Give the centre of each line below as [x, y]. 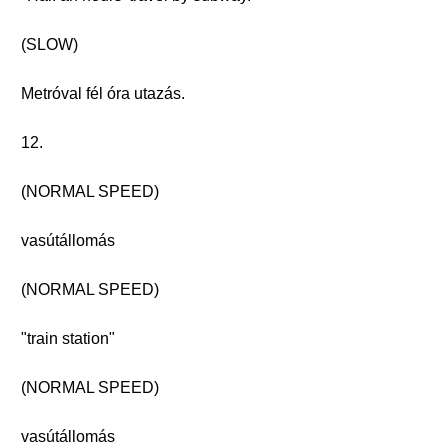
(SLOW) [49, 44]
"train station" [68, 338]
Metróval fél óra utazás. [103, 93]
